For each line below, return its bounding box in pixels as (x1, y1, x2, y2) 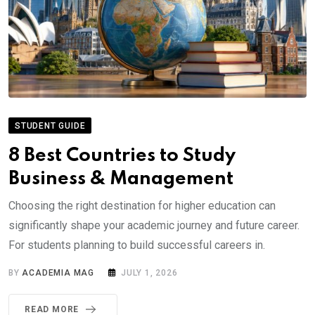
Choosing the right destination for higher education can (8, 198, 276, 212)
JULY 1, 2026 (121, 267, 178, 278)
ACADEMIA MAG (22, 267, 95, 278)
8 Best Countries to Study (8, 146, 236, 165)
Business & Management (8, 169, 233, 188)
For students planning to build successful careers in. (8, 238, 265, 252)
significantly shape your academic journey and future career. (8, 218, 300, 232)
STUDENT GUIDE (15, 120, 86, 131)
